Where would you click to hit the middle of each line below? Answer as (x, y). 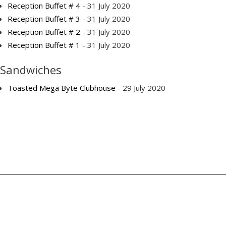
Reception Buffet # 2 (44, 32)
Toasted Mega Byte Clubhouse (62, 88)
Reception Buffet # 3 (44, 19)
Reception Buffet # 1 (44, 45)
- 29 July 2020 (140, 88)
